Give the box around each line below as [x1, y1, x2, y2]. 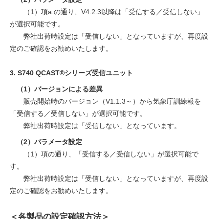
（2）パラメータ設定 [10, 138, 82, 146]
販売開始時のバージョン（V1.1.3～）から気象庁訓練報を [10, 97, 201, 106]
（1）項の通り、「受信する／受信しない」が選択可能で [10, 150, 198, 158]
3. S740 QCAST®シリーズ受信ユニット [10, 69, 133, 77]
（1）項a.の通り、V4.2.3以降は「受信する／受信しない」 [10, 8, 204, 16]
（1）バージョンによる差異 [10, 85, 103, 93]
